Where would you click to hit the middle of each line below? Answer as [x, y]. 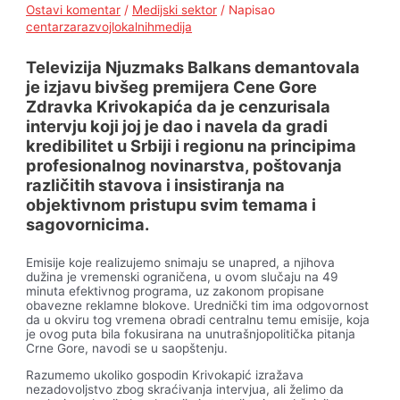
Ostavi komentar [74, 9]
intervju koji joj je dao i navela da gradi [177, 126]
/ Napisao [246, 9]
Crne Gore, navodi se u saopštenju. [127, 349]
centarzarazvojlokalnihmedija [109, 26]
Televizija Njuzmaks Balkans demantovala [193, 67]
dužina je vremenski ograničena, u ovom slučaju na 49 [183, 277]
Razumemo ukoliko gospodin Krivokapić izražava [165, 375]
